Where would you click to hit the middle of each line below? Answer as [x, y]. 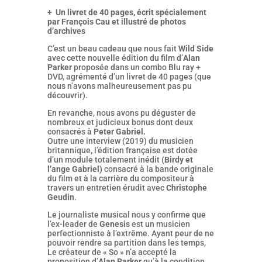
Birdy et [178, 160]
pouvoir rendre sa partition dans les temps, [126, 243]
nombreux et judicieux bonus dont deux [120, 122]
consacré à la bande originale [158, 169]
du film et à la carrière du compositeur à [120, 178]
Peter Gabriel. [119, 132]
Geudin [61, 197]
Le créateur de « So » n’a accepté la [112, 252]
